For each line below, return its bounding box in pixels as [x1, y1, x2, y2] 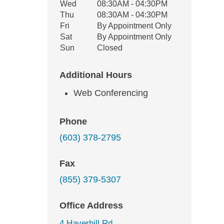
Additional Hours [59, 70, 132, 80]
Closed [97, 43, 122, 52]
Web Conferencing [73, 88, 148, 98]
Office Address [59, 200, 123, 210]
